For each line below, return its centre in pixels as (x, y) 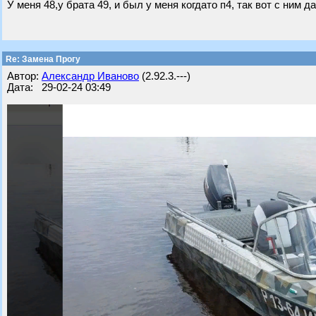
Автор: (24, 76)
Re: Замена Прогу (42, 59)
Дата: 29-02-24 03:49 (59, 87)
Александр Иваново (90, 76)
